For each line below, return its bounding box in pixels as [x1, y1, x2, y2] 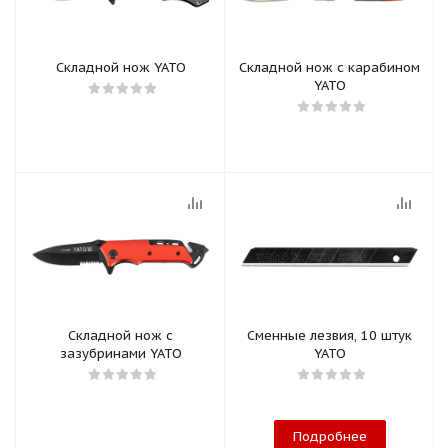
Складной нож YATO [55, 59, 186, 76]
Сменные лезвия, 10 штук [247, 327, 412, 344]
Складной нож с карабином [239, 59, 420, 76]
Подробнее [292, 428, 367, 445]
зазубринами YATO [59, 345, 182, 362]
